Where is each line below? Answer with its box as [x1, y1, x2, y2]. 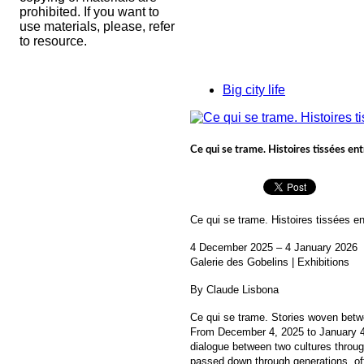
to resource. [19, 34, 87, 48]
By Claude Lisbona [190, 284, 279, 297]
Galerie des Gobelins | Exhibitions [190, 256, 349, 269]
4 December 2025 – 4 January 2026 [190, 241, 357, 254]
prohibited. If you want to [19, 5, 159, 19]
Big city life [223, 83, 285, 97]
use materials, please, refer [19, 19, 175, 33]
